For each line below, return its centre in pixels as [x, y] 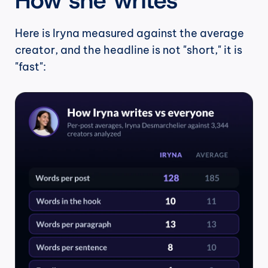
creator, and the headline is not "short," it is [129, 50]
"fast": [31, 66]
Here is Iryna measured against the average [130, 33]
